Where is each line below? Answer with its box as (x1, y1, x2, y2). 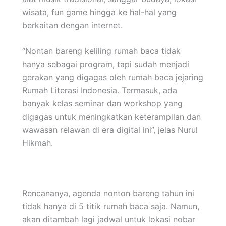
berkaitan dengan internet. (22, 20, 123, 30)
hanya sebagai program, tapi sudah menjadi (22, 59, 189, 70)
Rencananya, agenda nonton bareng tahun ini (22, 188, 194, 199)
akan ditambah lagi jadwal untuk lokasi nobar (22, 214, 195, 225)
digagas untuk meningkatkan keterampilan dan (22, 111, 201, 122)
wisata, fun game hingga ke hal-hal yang (22, 7, 177, 17)
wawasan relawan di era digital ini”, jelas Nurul (22, 125, 198, 135)
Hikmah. (22, 138, 53, 148)
